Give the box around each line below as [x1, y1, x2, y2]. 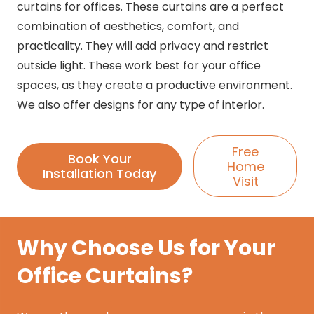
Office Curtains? [17, 261, 197, 292]
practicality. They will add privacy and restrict [17, 38, 268, 55]
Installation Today [43, 165, 157, 183]
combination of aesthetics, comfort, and [17, 18, 239, 35]
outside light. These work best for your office [17, 57, 261, 74]
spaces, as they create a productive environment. [17, 77, 292, 94]
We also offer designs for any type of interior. [17, 97, 264, 114]
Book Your [67, 150, 132, 168]
